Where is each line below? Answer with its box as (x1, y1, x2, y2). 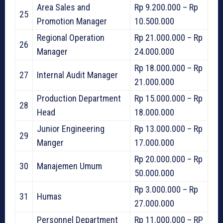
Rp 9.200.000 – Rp (134, 2, 198, 13)
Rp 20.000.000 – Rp (134, 154, 203, 165)
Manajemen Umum (37, 161, 102, 172)
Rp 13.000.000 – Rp (134, 123, 203, 134)
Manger (37, 137, 64, 148)
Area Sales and (37, 2, 90, 13)
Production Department (37, 93, 121, 104)
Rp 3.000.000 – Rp (134, 184, 198, 195)
